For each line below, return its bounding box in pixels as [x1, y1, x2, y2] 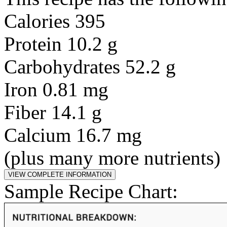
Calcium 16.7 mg [4, 124, 142, 146]
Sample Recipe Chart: [4, 180, 178, 202]
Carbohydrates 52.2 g [4, 56, 176, 78]
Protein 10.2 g [4, 33, 118, 55]
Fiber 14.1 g [4, 101, 102, 123]
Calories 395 [4, 10, 105, 32]
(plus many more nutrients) [4, 147, 220, 169]
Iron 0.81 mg [4, 79, 108, 100]
